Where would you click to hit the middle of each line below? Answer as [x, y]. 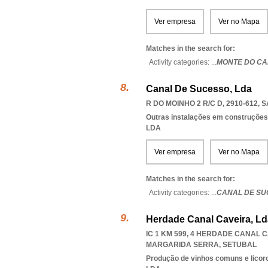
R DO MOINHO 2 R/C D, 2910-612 [202, 103]
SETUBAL [240, 245]
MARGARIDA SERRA [182, 245]
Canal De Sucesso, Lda [199, 89]
